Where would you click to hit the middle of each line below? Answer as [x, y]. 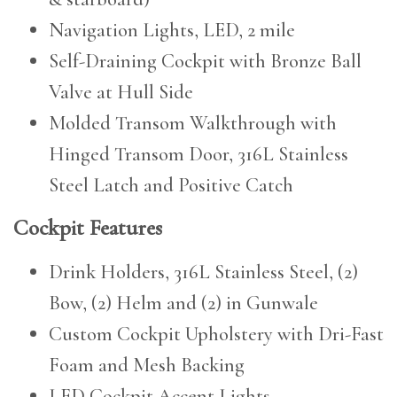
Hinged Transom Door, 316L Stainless [198, 154]
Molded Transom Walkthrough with [193, 123]
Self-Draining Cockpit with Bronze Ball [205, 61]
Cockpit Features [88, 228]
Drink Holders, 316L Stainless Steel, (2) [203, 272]
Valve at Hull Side [121, 92]
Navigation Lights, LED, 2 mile [172, 30]
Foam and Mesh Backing [147, 365]
